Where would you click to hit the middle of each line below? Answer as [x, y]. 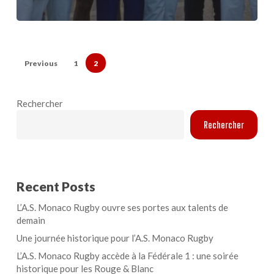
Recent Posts [56, 187]
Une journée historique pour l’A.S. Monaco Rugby [115, 238]
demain [31, 220]
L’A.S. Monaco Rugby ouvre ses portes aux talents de [122, 208]
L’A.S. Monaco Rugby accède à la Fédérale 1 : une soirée [127, 256]
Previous [41, 64]
